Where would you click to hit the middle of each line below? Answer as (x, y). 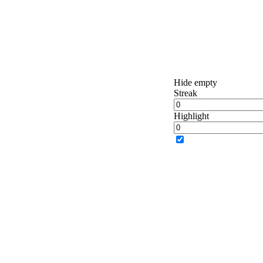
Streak (186, 93)
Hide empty (195, 83)
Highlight (191, 116)
